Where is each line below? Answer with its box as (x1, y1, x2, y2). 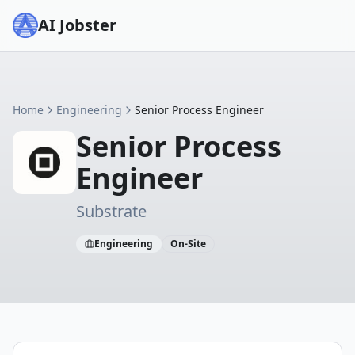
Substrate (76, 200, 147, 222)
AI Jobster (38, 14, 116, 36)
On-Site (170, 237, 206, 250)
